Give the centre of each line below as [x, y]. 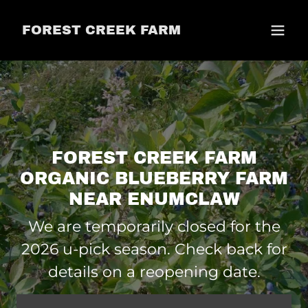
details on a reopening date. [154, 272]
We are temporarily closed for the [154, 226]
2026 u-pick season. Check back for [154, 249]
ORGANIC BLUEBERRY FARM [154, 178]
